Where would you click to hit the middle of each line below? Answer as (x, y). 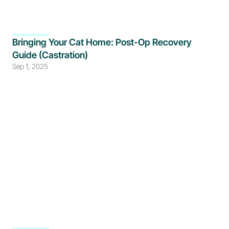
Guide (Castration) (50, 55)
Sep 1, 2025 (30, 66)
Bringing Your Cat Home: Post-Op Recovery (102, 42)
